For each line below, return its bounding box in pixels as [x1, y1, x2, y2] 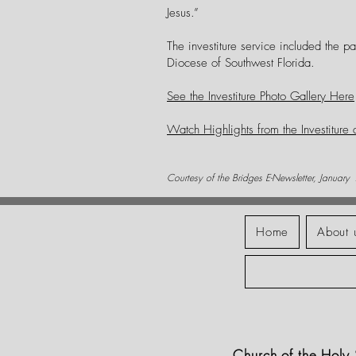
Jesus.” [167, 5, 203, 21]
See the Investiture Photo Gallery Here [167, 88, 354, 104]
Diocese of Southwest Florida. [167, 55, 323, 71]
